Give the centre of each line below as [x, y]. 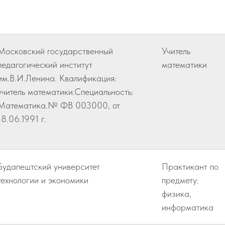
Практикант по [190, 166]
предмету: [180, 180]
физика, [177, 194]
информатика [188, 207]
